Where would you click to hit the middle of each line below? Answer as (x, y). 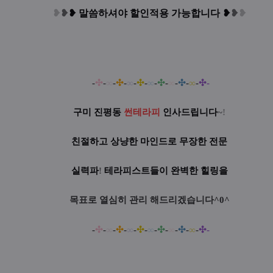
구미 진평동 (98, 112)
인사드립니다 (189, 112)
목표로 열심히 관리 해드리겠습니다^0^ (149, 200)
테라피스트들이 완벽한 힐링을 (165, 170)
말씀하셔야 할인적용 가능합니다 (149, 13)
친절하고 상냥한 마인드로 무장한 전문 (149, 141)
